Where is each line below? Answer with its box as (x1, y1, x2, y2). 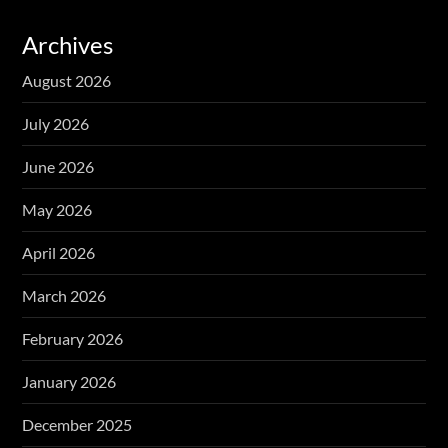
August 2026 (22, 70, 112, 90)
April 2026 (22, 242, 96, 262)
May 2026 (22, 199, 93, 219)
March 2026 (22, 285, 107, 305)
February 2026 (22, 328, 124, 348)
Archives (22, 29, 114, 59)
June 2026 (22, 156, 95, 176)
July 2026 (22, 113, 90, 133)
